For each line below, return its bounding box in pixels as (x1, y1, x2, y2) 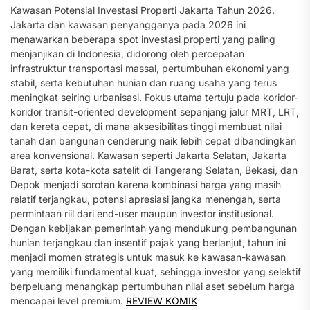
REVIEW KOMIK (126, 295, 197, 307)
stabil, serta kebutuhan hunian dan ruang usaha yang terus (10, 77, 277, 89)
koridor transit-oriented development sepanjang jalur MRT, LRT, (10, 106, 299, 118)
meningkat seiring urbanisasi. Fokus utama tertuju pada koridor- (10, 91, 298, 103)
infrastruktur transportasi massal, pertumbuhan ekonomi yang (10, 62, 289, 74)
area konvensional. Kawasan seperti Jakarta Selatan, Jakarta (10, 149, 286, 161)
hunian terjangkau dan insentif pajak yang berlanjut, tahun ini (10, 237, 286, 248)
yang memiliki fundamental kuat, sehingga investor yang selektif (10, 266, 301, 277)
